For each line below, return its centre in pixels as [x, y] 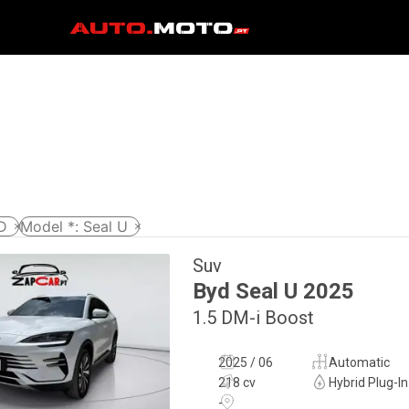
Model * [47, 226]
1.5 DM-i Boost [253, 318]
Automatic [359, 362]
